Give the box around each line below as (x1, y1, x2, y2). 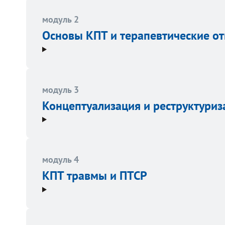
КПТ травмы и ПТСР (42, 168, 147, 184)
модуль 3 (42, 83, 79, 95)
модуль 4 (42, 154, 79, 166)
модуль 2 (42, 14, 79, 26)
